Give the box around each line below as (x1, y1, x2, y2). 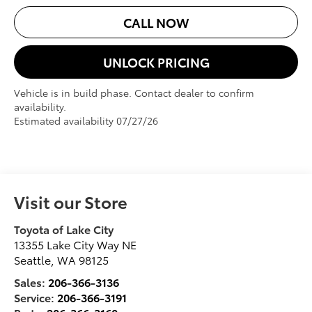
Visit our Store (14, 189, 128, 213)
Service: (14, 288, 58, 305)
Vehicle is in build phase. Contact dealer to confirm (14, 86, 255, 100)
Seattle (14, 251, 52, 267)
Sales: (14, 273, 49, 290)
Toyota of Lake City (14, 220, 114, 237)
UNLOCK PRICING (102, 53, 210, 72)
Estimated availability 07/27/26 (14, 114, 159, 128)
